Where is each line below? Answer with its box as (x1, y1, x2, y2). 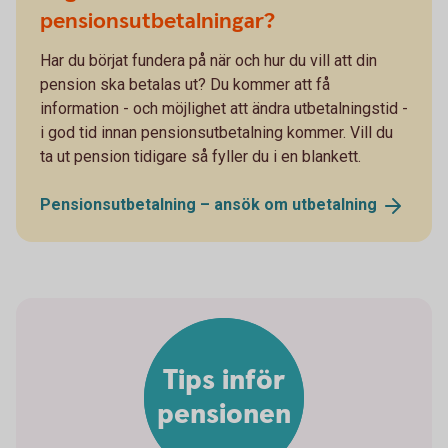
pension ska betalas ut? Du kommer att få (40, 74, 330, 94)
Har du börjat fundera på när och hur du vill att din (40, 50, 377, 70)
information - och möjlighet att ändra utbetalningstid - (40, 98, 408, 118)
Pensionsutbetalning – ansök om (40, 194, 292, 214)
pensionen (157, 395, 291, 434)
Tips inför (163, 361, 285, 400)
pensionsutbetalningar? (40, 6, 275, 36)
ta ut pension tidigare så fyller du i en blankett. (40, 146, 361, 166)
